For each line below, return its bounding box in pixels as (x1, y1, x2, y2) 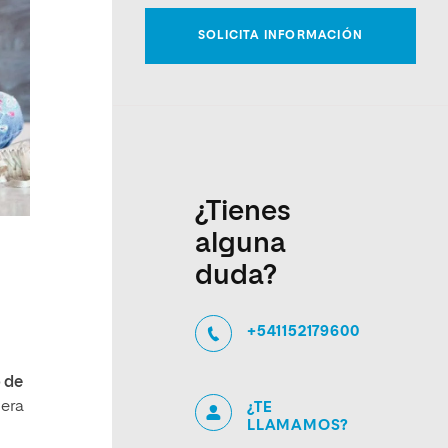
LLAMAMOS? (247, 418, 350, 433)
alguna (195, 230, 286, 258)
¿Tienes (195, 198, 291, 226)
